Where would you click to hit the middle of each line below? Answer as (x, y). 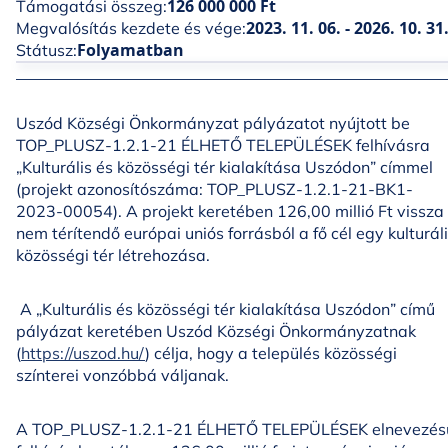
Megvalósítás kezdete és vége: (131, 28)
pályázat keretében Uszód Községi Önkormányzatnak (216, 331)
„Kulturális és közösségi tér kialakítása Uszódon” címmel (224, 167)
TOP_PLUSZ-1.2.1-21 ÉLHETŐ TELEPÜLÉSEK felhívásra (223, 145)
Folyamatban (130, 50)
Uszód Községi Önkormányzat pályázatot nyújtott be (213, 123)
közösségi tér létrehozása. (113, 255)
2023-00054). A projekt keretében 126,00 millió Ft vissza (230, 211)
